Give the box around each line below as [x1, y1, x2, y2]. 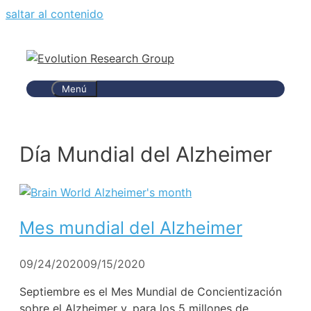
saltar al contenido [6, 7, 103, 21]
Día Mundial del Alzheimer [19, 142, 272, 167]
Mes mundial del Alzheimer [19, 217, 242, 238]
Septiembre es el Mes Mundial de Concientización [19, 284, 282, 299]
